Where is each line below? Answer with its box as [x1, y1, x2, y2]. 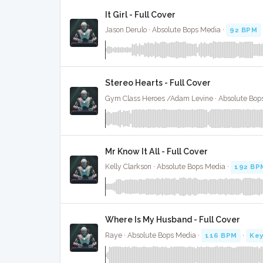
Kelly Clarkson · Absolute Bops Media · [105, 163, 231, 171]
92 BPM [230, 26, 258, 35]
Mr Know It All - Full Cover [105, 146, 208, 156]
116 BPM [205, 231, 237, 240]
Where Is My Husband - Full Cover [105, 215, 240, 225]
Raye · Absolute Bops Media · [105, 231, 201, 240]
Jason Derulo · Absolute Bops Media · [105, 26, 226, 35]
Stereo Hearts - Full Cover [105, 78, 211, 88]
